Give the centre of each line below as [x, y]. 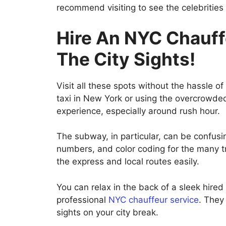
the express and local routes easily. [128, 162]
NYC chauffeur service [154, 200]
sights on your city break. [107, 212]
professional [82, 200]
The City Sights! [126, 59]
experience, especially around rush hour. [138, 111]
